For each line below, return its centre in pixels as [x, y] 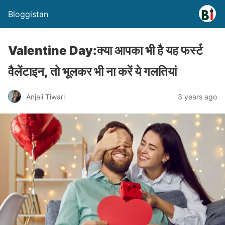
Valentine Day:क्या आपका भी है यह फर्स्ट [105, 50]
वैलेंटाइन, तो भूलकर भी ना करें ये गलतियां [92, 72]
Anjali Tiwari [45, 96]
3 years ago [197, 96]
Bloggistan [28, 14]
